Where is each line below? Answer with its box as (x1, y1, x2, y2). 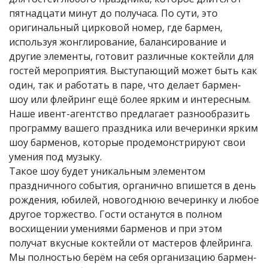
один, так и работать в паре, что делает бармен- (9, 78, 241, 92)
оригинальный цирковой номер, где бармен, (9, 20, 223, 34)
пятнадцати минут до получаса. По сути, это (9, 6, 218, 20)
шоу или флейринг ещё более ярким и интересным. (9, 92, 251, 106)
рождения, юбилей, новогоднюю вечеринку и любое (9, 193, 259, 206)
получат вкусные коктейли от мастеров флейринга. (9, 236, 252, 249)
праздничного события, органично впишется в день (9, 178, 256, 192)
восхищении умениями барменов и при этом (9, 221, 222, 235)
